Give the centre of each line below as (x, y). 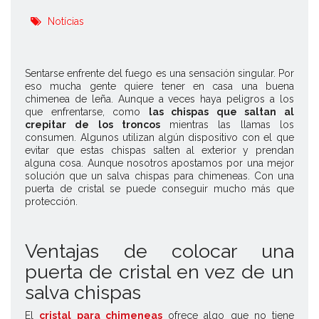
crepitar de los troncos (93, 125)
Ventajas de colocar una (159, 251)
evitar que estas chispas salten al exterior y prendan (159, 151)
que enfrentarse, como (87, 112)
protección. (51, 202)
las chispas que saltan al (221, 112)
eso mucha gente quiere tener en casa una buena (159, 87)
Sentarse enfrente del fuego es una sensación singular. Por (159, 74)
